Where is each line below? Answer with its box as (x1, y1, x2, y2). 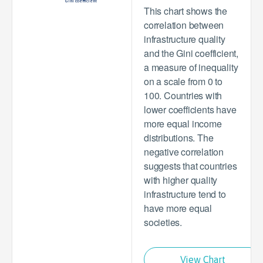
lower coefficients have (144, 103, 237, 116)
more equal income (144, 117, 222, 130)
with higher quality (144, 173, 218, 187)
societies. (144, 215, 182, 229)
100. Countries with (144, 89, 222, 102)
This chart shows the (144, 4, 228, 18)
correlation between (144, 18, 224, 32)
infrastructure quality (144, 32, 225, 46)
